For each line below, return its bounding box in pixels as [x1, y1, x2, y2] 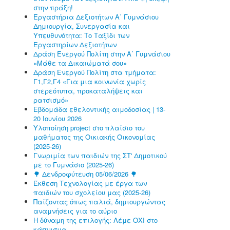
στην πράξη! [33, 3, 73, 12]
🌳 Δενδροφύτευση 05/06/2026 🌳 [33, 169, 137, 179]
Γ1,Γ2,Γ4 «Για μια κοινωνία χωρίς [33, 76, 146, 86]
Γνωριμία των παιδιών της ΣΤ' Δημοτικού [33, 150, 167, 160]
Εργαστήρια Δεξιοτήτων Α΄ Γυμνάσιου [33, 12, 159, 22]
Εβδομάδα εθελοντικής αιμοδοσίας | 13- [33, 104, 165, 114]
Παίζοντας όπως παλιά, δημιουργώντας [33, 197, 165, 206]
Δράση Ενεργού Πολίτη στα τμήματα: [33, 67, 156, 77]
